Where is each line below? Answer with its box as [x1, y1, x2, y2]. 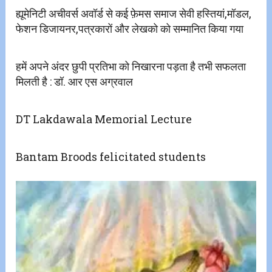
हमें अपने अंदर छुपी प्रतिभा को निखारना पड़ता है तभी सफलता [16, 59, 246, 74]
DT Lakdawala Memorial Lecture [16, 112, 192, 127]
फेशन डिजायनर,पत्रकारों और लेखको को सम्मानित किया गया [16, 21, 244, 36]
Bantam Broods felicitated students [16, 149, 206, 165]
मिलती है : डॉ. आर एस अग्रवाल [16, 74, 134, 89]
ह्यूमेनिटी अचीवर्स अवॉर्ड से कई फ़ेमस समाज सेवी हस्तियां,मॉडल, [16, 6, 252, 21]
